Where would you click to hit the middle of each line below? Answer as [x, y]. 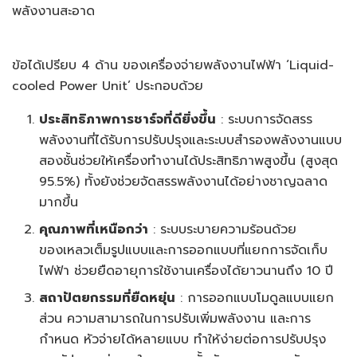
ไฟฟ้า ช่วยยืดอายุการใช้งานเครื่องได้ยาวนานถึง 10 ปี [186, 271]
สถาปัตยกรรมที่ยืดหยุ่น [108, 298]
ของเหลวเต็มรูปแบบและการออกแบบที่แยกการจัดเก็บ [184, 251]
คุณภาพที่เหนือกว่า [94, 230]
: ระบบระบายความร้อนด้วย [223, 230]
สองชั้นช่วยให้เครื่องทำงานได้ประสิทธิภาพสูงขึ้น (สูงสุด [189, 161]
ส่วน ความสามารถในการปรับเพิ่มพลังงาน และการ [175, 319]
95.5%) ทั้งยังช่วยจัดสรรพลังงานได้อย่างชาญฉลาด [184, 182]
